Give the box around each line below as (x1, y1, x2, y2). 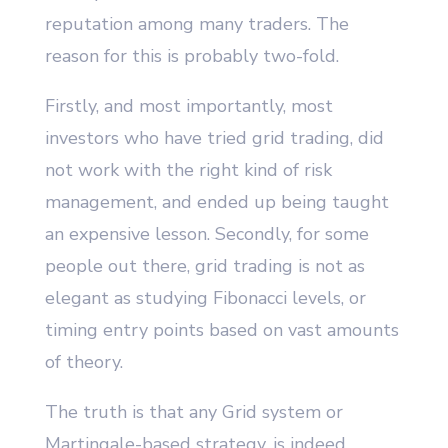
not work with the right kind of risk (44, 158, 332, 183)
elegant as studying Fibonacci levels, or (44, 286, 366, 311)
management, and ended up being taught (44, 190, 389, 215)
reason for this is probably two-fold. (44, 44, 339, 69)
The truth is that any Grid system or (44, 400, 343, 425)
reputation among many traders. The (44, 12, 349, 37)
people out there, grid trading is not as (44, 254, 365, 279)
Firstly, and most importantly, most (44, 94, 333, 119)
